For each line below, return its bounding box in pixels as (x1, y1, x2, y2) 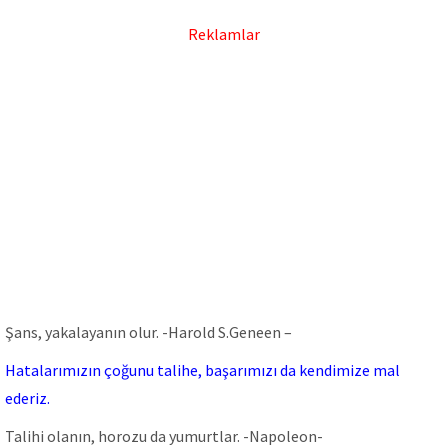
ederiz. (5, 388, 50, 408)
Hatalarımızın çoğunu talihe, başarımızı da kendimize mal (5, 360, 400, 380)
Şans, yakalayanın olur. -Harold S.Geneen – (5, 322, 292, 342)
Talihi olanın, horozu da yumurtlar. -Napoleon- (5, 426, 323, 446)
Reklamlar (188, 24, 260, 44)
